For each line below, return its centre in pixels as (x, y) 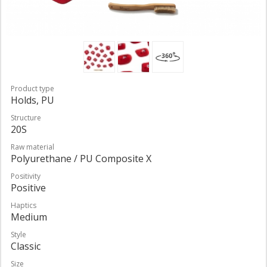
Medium (29, 217)
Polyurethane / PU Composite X (81, 158)
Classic (26, 246)
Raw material (32, 147)
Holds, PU (32, 100)
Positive (28, 187)
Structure (26, 117)
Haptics (24, 205)
